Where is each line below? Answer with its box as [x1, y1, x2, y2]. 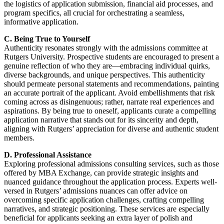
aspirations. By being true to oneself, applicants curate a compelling [4, 106, 216, 115]
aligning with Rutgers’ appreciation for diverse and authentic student [4, 124, 218, 133]
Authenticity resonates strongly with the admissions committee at [4, 43, 207, 52]
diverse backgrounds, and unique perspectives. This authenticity [4, 70, 205, 79]
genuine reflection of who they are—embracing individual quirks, [4, 61, 210, 70]
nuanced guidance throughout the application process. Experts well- [4, 177, 217, 186]
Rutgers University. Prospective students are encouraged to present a [4, 52, 219, 61]
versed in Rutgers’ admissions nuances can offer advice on [4, 186, 187, 195]
